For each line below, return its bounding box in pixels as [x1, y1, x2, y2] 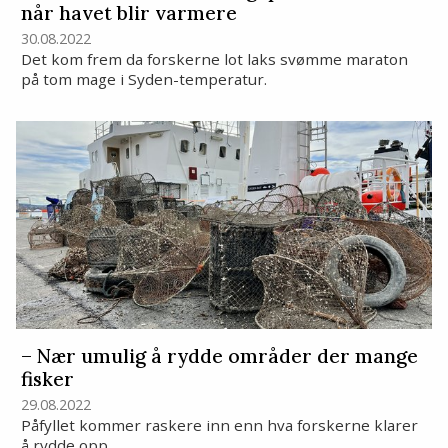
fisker [20, 366, 74, 391]
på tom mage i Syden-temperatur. [20, 68, 267, 89]
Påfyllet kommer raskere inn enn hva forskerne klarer [20, 414, 418, 435]
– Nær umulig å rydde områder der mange [20, 343, 418, 368]
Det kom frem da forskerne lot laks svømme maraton [20, 48, 408, 69]
